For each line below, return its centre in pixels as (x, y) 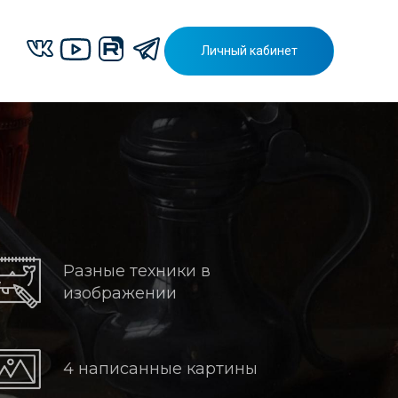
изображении (120, 293)
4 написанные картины (160, 369)
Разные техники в (137, 271)
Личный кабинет (249, 51)
